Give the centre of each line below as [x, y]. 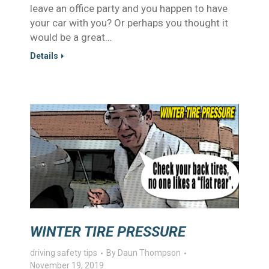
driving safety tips [64, 253]
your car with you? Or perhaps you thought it [129, 23]
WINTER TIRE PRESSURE [108, 232]
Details [44, 56]
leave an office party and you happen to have [129, 8]
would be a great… [71, 37]
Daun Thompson [149, 253]
